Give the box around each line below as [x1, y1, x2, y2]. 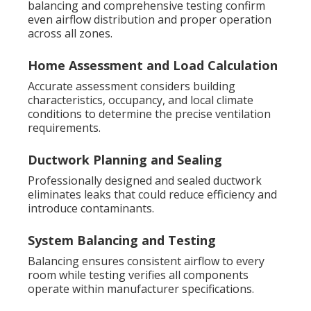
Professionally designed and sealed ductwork [28, 173, 262, 189]
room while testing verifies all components [28, 267, 249, 283]
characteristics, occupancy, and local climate [28, 92, 253, 108]
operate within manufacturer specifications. [28, 281, 254, 297]
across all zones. [28, 26, 112, 42]
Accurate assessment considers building [28, 78, 235, 94]
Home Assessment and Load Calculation [28, 57, 278, 74]
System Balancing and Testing [28, 232, 216, 249]
